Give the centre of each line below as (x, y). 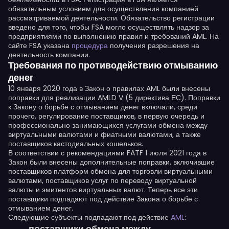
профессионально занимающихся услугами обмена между (108, 125)
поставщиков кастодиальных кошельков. (76, 144)
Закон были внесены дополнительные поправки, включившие (111, 162)
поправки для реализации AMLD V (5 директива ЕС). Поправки (114, 98)
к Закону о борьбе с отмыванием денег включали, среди (103, 107)
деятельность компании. (49, 55)
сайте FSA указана (40, 45)
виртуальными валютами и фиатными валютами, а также (105, 134)
